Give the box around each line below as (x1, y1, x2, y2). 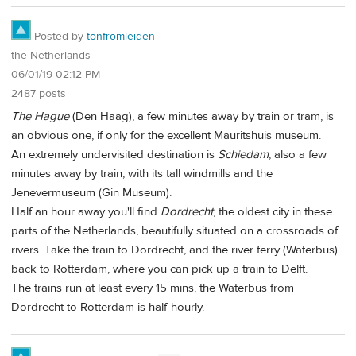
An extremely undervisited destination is (11, 146, 218, 162)
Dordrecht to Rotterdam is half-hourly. (11, 299, 204, 315)
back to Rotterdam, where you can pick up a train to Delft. (11, 261, 308, 277)
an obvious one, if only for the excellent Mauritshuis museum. (11, 127, 321, 143)
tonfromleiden (87, 29, 155, 44)
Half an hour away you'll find (11, 203, 161, 219)
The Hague (11, 108, 69, 124)
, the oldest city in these (213, 203, 332, 219)
